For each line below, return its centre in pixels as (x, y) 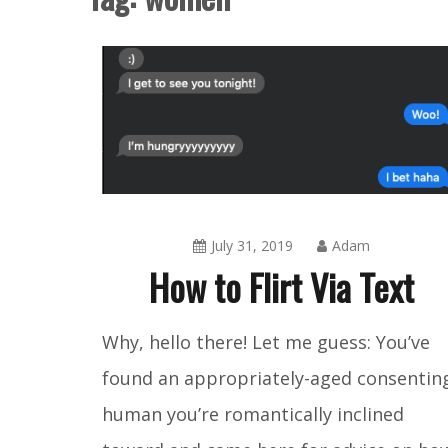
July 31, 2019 (251, 245)
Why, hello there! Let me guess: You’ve (266, 341)
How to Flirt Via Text (281, 286)
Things (308, 361)
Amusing (314, 329)
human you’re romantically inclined (253, 413)
